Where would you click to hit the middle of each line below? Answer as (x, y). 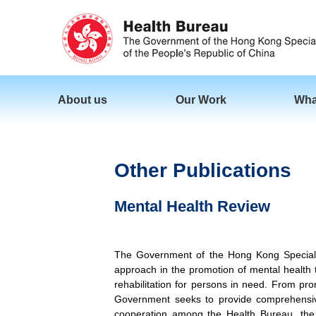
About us (83, 99)
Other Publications (203, 170)
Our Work (201, 99)
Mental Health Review (192, 207)
